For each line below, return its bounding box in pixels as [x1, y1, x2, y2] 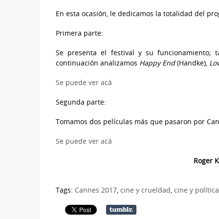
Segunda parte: [56, 97, 106, 107]
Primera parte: [56, 28, 103, 38]
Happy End [139, 58, 175, 67]
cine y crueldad [120, 185, 171, 195]
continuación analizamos [56, 58, 139, 67]
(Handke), [175, 58, 209, 67]
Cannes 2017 [75, 185, 117, 195]
